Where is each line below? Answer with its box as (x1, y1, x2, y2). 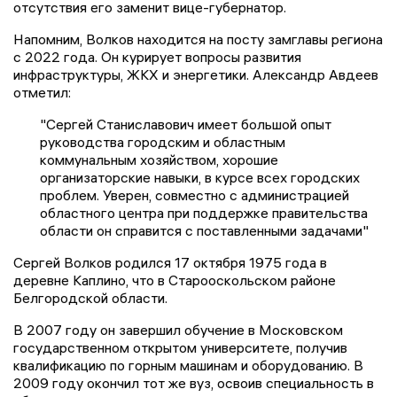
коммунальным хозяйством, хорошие (40, 151, 278, 169)
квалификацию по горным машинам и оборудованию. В (13, 356, 363, 375)
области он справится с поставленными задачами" (40, 222, 369, 240)
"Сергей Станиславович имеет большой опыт (40, 115, 331, 134)
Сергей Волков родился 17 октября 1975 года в (13, 253, 327, 272)
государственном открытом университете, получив (13, 339, 347, 357)
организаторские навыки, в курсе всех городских (40, 168, 360, 187)
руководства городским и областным (40, 133, 285, 152)
